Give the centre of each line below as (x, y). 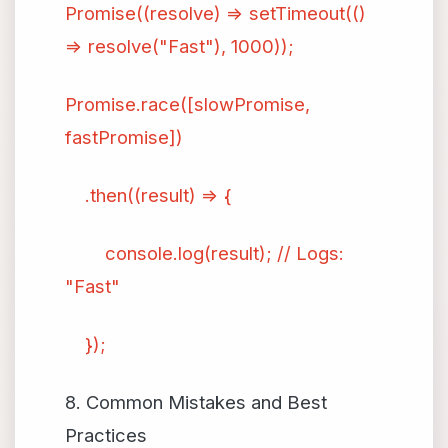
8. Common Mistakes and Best (196, 402)
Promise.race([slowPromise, (187, 104)
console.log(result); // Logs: (204, 253)
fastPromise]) (124, 137)
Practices (106, 435)
